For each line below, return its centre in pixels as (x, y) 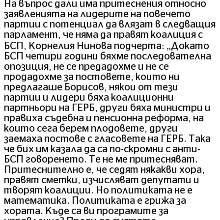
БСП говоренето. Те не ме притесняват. (101, 160)
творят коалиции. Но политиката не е (98, 191)
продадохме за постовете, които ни (92, 77)
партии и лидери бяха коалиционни (89, 98)
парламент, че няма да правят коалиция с (103, 35)
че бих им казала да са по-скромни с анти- (102, 150)
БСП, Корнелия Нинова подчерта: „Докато (107, 46)
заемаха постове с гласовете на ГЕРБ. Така (107, 139)
